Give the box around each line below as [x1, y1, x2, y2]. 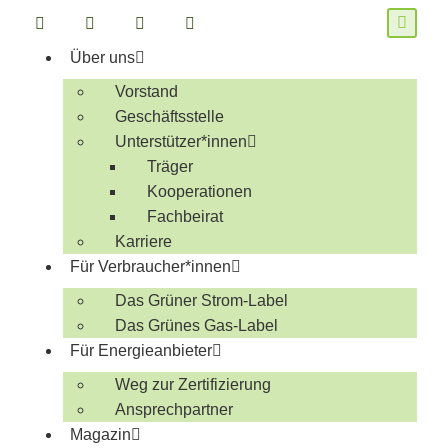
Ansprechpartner [115, 401, 234, 418]
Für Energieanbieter [70, 342, 213, 359]
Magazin [70, 426, 132, 443]
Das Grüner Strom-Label [115, 292, 289, 309]
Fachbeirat [147, 208, 224, 225]
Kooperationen [147, 183, 253, 200]
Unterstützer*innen [115, 133, 248, 150]
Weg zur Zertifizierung [115, 376, 272, 393]
